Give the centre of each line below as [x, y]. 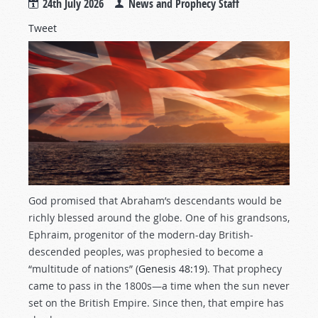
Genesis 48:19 [171, 268]
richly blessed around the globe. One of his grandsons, [159, 217]
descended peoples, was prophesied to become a [146, 251]
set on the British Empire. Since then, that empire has [156, 302]
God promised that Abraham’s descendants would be [155, 200]
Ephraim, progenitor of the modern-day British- [141, 234]
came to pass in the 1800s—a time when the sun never [159, 285]
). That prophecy [243, 268]
